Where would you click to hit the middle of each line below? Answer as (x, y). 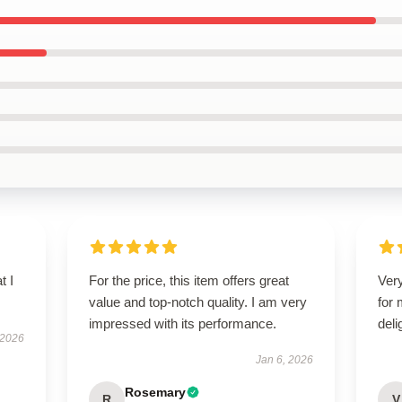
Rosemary (155, 392)
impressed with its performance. (182, 323)
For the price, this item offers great (188, 280)
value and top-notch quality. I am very (197, 302)
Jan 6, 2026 (285, 360)
